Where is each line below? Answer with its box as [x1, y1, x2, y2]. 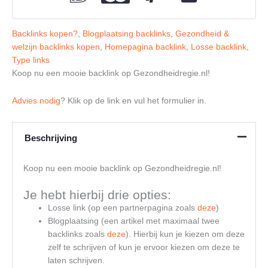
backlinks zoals [47, 229, 107, 239]
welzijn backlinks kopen [12, 42, 100, 51]
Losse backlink [191, 42, 246, 51]
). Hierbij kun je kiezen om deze [125, 229, 245, 239]
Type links [12, 55, 50, 65]
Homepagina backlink [105, 42, 186, 51]
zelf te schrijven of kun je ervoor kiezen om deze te [47, 242, 240, 252]
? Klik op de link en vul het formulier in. [60, 96, 209, 105]
